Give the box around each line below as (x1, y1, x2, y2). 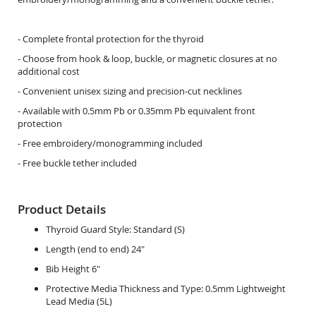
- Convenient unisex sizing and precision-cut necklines (18, 85, 242, 97)
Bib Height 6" (46, 262, 102, 275)
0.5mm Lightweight (205, 282, 286, 295)
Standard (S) (133, 223, 185, 236)
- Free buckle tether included (18, 157, 137, 169)
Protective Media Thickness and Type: (46, 282, 203, 295)
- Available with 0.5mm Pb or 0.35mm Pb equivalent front (18, 104, 255, 117)
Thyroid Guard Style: (46, 223, 131, 236)
